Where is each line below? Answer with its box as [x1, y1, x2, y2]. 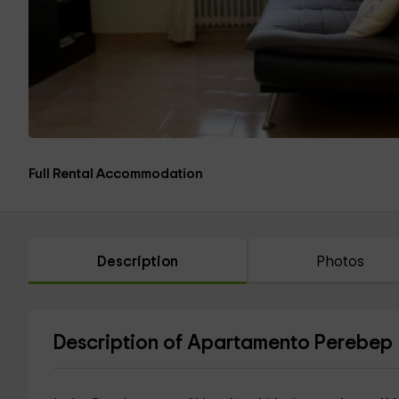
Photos [316, 255, 365, 269]
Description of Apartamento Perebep [53, 333, 393, 354]
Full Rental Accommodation [28, 167, 203, 181]
